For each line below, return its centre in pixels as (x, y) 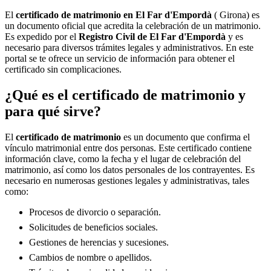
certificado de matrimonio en (76, 15)
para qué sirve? (53, 111)
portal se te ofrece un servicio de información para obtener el (120, 58)
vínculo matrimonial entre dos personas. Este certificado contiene (128, 148)
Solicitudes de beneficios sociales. (93, 227)
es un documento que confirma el (185, 137)
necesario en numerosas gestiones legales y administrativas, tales (127, 180)
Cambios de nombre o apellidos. (90, 257)
